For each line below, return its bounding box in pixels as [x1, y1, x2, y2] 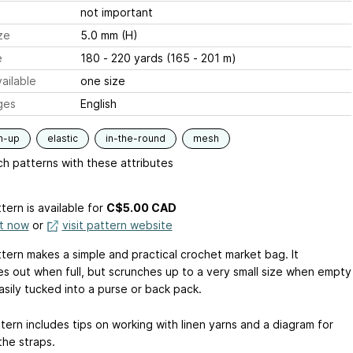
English [80, 97, 117, 111]
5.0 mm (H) [80, 28, 138, 43]
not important [80, 6, 153, 20]
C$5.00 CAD [106, 201, 176, 215]
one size [80, 74, 125, 88]
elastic [46, 132, 78, 145]
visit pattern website [61, 218, 173, 232]
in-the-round [105, 132, 165, 145]
